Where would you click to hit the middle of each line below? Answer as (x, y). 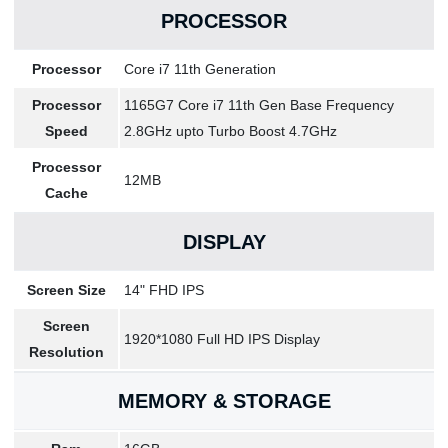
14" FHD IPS (164, 290)
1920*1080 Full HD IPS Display (222, 339)
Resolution (66, 352)
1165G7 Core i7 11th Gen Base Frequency (259, 105)
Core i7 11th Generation (200, 69)
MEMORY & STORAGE (224, 401)
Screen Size (66, 290)
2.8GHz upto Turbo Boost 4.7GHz (230, 131)
